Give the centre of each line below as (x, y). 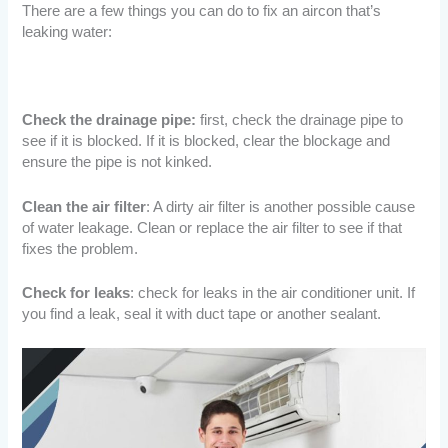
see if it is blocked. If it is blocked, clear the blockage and (206, 141)
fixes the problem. (80, 248)
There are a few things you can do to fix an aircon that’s (202, 10)
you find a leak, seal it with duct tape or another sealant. (202, 313)
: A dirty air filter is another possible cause (281, 206)
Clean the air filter (84, 206)
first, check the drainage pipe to (300, 120)
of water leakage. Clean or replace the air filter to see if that (212, 227)
